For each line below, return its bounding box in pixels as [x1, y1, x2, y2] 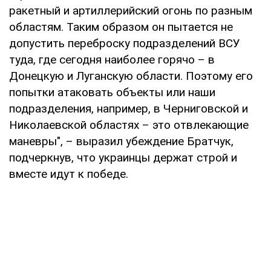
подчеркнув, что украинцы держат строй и [9, 150, 237, 165]
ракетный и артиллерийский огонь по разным [9, 3, 252, 18]
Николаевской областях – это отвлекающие [9, 117, 249, 132]
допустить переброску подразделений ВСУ [9, 36, 240, 50]
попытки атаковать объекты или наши [9, 85, 215, 99]
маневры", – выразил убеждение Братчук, [9, 134, 233, 148]
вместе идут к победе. [9, 166, 128, 181]
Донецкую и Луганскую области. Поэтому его [9, 68, 253, 83]
